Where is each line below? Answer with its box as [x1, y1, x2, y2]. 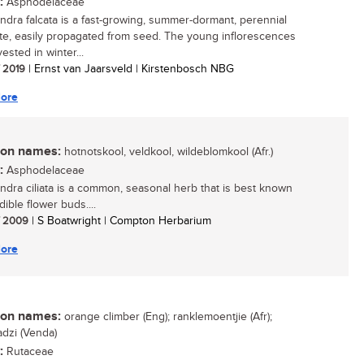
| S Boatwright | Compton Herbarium [28, 214, 211, 227]
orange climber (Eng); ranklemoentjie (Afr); [61, 310, 272, 323]
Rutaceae [3, 345, 54, 358]
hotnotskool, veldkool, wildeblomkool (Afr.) [61, 145, 273, 158]
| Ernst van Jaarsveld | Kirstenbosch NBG [25, 63, 234, 76]
